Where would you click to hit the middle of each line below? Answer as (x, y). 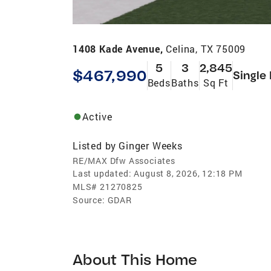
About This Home (135, 259)
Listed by (95, 145)
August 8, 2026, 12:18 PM (188, 173)
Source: (89, 200)
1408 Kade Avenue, (119, 48)
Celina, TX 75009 (206, 48)
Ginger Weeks (151, 145)
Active (97, 116)
